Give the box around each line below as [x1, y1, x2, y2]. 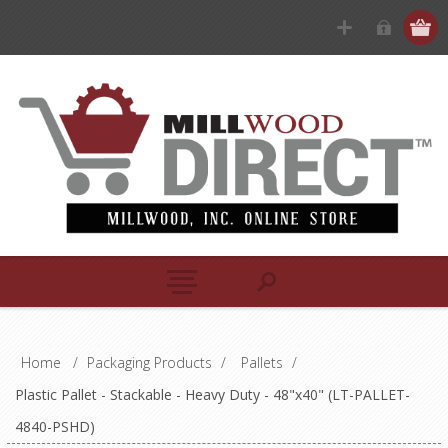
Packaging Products [86, 352, 212, 372]
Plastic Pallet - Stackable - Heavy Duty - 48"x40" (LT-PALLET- [14, 384, 410, 404]
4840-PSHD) [14, 416, 95, 436]
